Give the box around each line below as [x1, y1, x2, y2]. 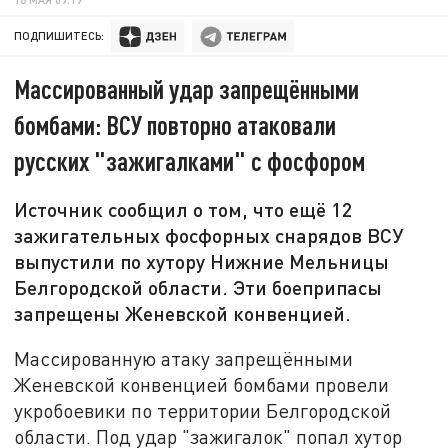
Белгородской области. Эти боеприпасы [14, 275, 383, 300]
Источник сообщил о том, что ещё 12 [14, 197, 354, 222]
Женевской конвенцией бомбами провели [14, 372, 390, 396]
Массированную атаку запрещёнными [14, 346, 354, 370]
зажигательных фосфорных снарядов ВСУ [14, 223, 404, 248]
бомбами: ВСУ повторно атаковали [14, 109, 337, 141]
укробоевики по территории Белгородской [14, 398, 392, 422]
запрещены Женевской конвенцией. [14, 301, 352, 326]
